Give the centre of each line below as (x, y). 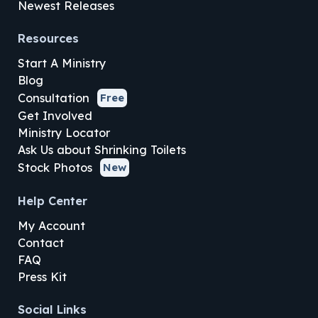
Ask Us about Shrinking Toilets (102, 150)
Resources (48, 39)
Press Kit (42, 277)
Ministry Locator (64, 133)
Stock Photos (55, 168)
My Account (51, 226)
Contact (40, 243)
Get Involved (55, 116)
